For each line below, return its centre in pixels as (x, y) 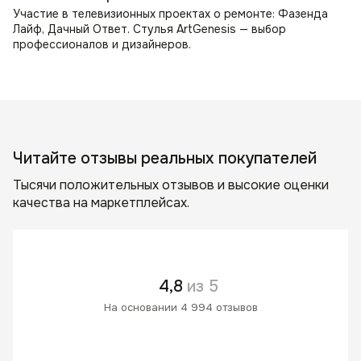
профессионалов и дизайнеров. (102, 45)
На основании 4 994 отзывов (180, 308)
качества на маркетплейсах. (101, 203)
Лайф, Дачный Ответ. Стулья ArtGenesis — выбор (149, 29)
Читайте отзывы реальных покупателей (165, 159)
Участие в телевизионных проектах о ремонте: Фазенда (170, 14)
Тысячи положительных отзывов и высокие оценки (171, 185)
